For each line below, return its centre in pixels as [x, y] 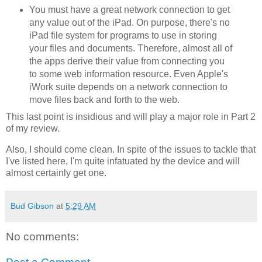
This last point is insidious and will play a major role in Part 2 [131, 117]
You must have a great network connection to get [129, 10]
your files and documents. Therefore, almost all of [130, 49]
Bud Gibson [32, 206]
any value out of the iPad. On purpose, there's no [129, 23]
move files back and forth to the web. [104, 100]
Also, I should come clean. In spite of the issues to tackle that [131, 150]
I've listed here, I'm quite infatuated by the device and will [123, 161]
